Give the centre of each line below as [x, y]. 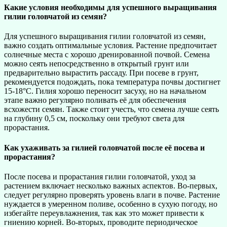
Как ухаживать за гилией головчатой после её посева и [104, 147]
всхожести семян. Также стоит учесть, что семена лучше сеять [111, 109]
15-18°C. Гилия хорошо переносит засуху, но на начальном [105, 91]
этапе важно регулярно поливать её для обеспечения [95, 100]
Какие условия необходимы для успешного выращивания [110, 8]
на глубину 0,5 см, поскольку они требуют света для [94, 119]
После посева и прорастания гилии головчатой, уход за [100, 176]
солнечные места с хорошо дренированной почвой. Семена [107, 55]
